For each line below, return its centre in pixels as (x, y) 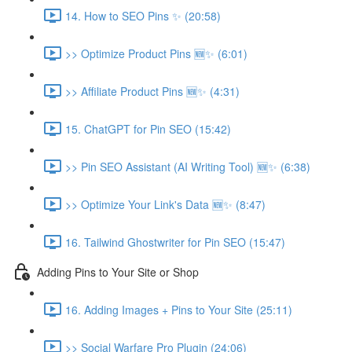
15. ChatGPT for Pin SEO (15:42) (148, 128)
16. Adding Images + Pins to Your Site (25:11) (179, 309)
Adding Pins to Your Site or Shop (118, 271)
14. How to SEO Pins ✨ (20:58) (143, 15)
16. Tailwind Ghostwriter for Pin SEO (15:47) (175, 242)
